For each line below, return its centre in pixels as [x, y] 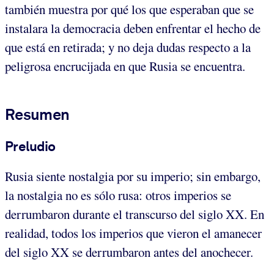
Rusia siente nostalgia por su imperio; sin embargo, [133, 176]
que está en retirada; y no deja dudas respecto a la [128, 47]
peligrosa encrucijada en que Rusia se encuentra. [125, 66]
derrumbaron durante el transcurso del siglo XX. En [135, 214]
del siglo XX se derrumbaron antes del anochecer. [129, 252]
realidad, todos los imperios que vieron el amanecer [133, 233]
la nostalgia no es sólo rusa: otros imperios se [118, 195]
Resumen [37, 114]
